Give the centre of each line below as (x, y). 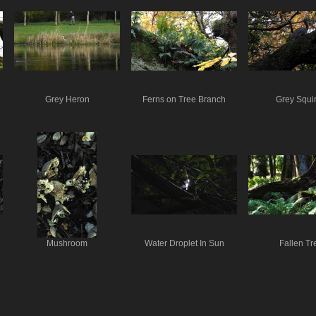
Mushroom (67, 243)
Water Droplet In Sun (184, 243)
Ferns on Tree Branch (184, 99)
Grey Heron (67, 99)
